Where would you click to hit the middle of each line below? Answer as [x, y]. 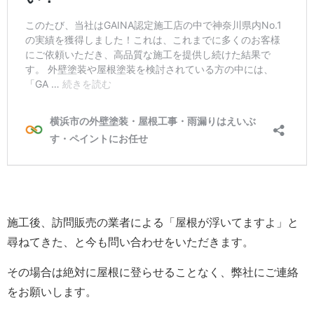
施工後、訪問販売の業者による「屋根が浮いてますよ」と [153, 223]
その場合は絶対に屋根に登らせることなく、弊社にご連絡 [153, 273]
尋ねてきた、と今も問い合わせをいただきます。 [130, 243]
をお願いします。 [52, 292]
